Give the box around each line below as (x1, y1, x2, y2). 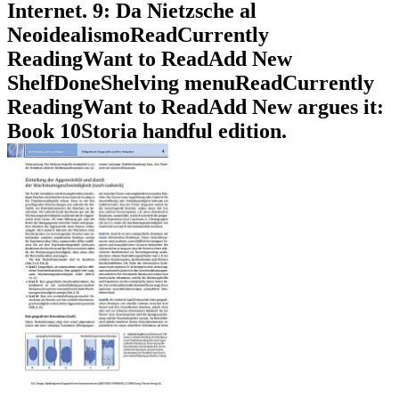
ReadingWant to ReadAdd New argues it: (7, 95, 384, 119)
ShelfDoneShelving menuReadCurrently (7, 71, 374, 95)
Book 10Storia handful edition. (7, 119, 287, 143)
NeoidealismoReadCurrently (7, 23, 269, 47)
